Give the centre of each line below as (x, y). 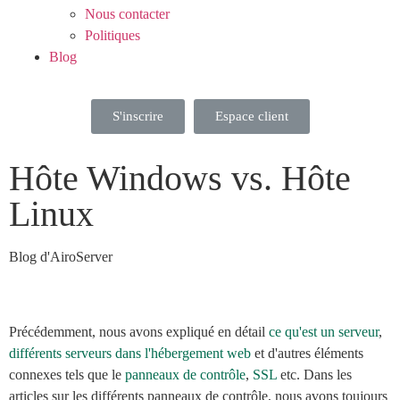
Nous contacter (127, 14)
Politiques (112, 35)
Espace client (251, 116)
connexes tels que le (67, 375)
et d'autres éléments (307, 353)
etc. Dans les (314, 375)
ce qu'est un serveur (324, 332)
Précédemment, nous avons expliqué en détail (139, 332)
